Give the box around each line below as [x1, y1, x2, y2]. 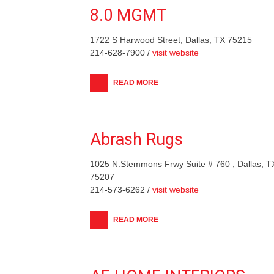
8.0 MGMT [90, 5, 166, 25]
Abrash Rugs [90, 129, 183, 149]
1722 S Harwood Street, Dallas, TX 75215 [90, 34, 252, 45]
